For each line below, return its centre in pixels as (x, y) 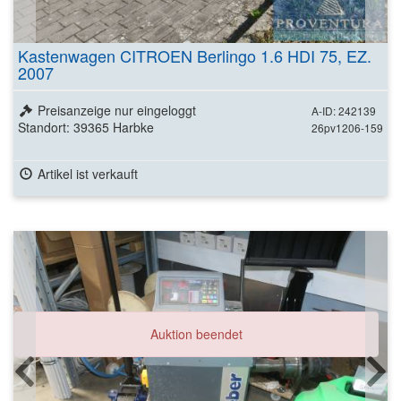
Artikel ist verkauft (87, 173)
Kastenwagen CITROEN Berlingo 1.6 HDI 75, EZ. (195, 55)
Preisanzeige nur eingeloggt (116, 110)
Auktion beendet (196, 333)
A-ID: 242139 (344, 110)
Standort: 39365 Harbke (86, 127)
